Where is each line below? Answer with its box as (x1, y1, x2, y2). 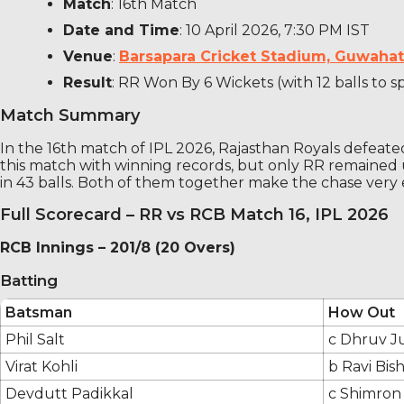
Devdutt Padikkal (5, 384, 133, 402)
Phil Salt (5, 330, 65, 348)
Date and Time (63, 21, 179, 39)
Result (63, 73, 112, 91)
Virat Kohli (5, 357, 78, 375)
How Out (328, 303, 395, 321)
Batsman (5, 303, 72, 321)
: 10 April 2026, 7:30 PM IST (179, 21, 370, 39)
